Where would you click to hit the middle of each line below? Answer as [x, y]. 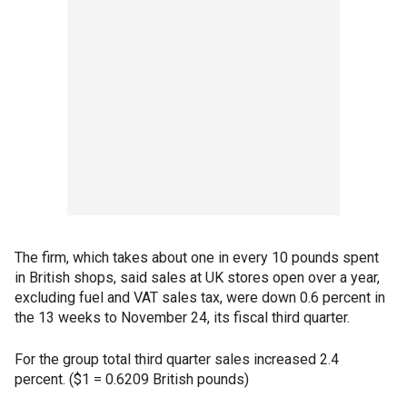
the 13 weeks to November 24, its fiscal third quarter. [182, 318]
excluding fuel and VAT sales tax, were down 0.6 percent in [200, 298]
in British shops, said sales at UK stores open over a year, [197, 278]
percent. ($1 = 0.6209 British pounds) [132, 379]
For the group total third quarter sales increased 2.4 [177, 359]
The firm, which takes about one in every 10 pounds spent [197, 258]
